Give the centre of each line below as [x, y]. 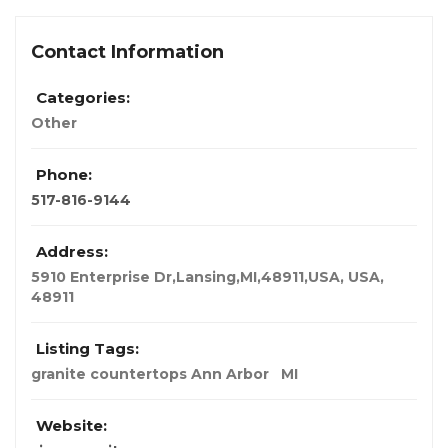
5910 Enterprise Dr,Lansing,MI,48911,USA [185, 277]
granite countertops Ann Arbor [150, 374]
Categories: [83, 98]
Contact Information [127, 52]
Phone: [64, 175]
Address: [72, 252]
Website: [71, 426]
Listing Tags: [87, 349]
